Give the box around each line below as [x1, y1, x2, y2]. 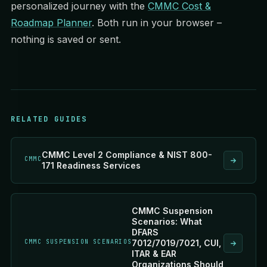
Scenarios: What [132, 216, 202, 226]
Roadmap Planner [11, 17, 92, 29]
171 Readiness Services [41, 160, 141, 170]
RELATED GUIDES [11, 114, 88, 124]
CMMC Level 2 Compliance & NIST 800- [41, 150, 212, 160]
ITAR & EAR [132, 249, 176, 259]
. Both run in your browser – [92, 17, 222, 29]
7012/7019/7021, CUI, [132, 238, 221, 248]
